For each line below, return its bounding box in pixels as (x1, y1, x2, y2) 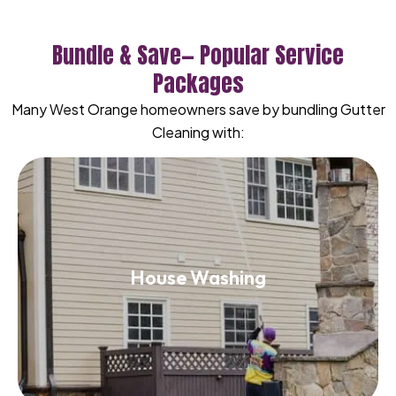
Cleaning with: (151, 123, 245, 142)
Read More (163, 291, 233, 309)
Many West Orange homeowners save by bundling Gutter (11, 100, 385, 119)
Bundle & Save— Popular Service (52, 39, 344, 72)
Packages (152, 67, 244, 101)
